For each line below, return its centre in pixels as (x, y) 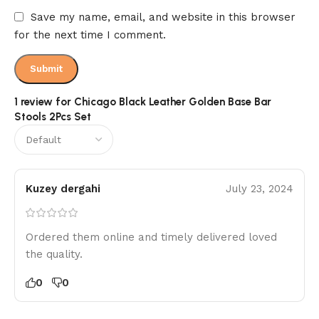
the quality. (54, 255)
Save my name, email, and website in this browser (163, 17)
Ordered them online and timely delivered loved (151, 237)
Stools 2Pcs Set (53, 117)
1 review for (44, 102)
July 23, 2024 (260, 189)
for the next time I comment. (90, 35)
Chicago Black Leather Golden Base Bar (173, 102)
